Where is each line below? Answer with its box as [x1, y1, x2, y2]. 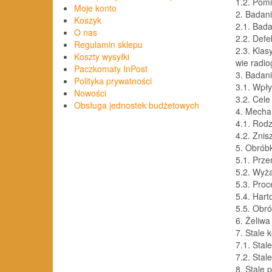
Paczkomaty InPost [74, 63, 148, 75]
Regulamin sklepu [74, 38, 143, 51]
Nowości [74, 87, 106, 100]
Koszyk [74, 14, 101, 27]
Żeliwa [245, 214, 270, 226]
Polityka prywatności [74, 75, 152, 87]
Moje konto [74, 2, 117, 15]
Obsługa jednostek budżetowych [74, 99, 199, 112]
